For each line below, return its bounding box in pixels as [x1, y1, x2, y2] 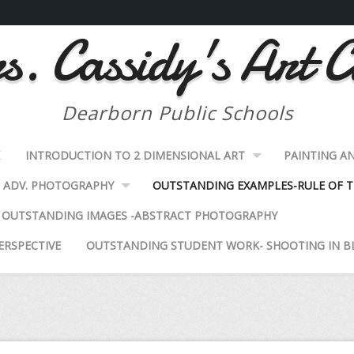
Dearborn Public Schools [61, 100, 293, 126]
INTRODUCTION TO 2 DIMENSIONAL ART [25, 148, 246, 163]
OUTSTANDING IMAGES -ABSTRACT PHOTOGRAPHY [2, 208, 278, 223]
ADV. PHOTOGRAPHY [3, 178, 115, 193]
